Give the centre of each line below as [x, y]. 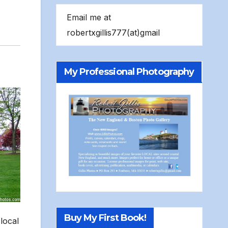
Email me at [89, 18]
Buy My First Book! [105, 218]
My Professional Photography [129, 72]
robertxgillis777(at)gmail [113, 33]
